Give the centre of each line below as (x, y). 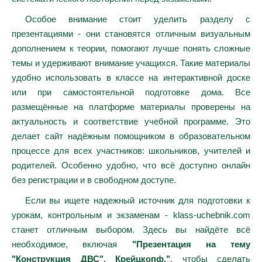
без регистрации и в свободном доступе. (94, 180)
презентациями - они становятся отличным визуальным (131, 34)
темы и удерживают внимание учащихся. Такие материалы (131, 63)
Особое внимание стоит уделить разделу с (137, 19)
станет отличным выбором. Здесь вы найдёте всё (131, 230)
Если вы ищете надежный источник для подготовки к (137, 200)
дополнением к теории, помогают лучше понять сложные (131, 48)
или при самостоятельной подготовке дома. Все (131, 92)
